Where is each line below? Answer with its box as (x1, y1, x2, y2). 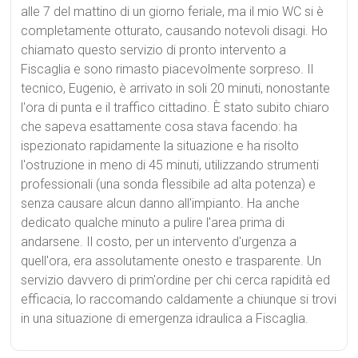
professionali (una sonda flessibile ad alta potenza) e (21, 176, 316, 192)
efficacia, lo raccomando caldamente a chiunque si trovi (21, 291, 337, 307)
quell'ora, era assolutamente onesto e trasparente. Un (21, 253, 322, 268)
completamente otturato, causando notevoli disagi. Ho (21, 22, 328, 38)
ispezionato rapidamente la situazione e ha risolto (21, 137, 300, 153)
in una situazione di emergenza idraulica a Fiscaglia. (21, 310, 309, 326)
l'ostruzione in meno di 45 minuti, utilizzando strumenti (21, 157, 320, 173)
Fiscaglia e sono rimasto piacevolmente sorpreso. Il (21, 61, 314, 77)
